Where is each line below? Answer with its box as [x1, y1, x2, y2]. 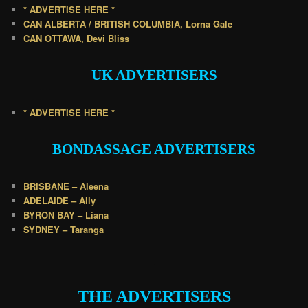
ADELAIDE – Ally [23, 194, 96, 208]
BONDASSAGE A [52, 141, 164, 158]
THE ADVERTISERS [77, 287, 231, 306]
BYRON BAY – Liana [23, 208, 109, 222]
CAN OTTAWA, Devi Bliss [23, 31, 130, 45]
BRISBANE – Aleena [23, 179, 109, 193]
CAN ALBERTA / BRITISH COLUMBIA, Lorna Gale [23, 16, 233, 30]
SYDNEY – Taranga [23, 223, 104, 236]
